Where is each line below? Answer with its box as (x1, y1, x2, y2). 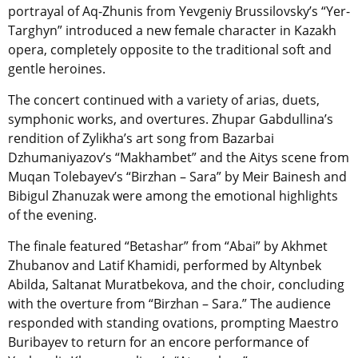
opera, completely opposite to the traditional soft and (8, 40, 332, 58)
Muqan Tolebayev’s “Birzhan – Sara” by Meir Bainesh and (8, 167, 347, 185)
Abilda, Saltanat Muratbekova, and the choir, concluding (8, 275, 344, 293)
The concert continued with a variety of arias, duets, (8, 90, 320, 109)
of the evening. (8, 205, 97, 224)
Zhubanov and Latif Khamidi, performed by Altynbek (8, 256, 321, 274)
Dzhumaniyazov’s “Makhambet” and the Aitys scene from (8, 148, 349, 166)
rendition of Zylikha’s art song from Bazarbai (8, 129, 274, 147)
